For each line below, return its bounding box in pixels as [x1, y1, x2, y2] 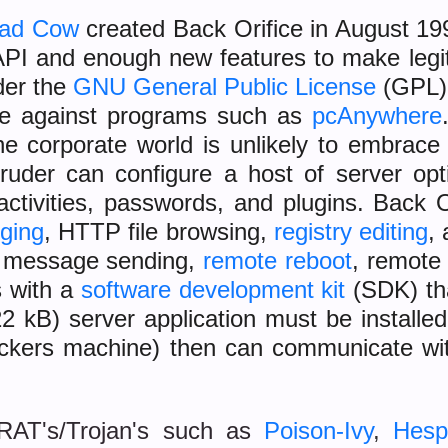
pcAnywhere [312, 102, 443, 129]
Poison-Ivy [263, 417, 373, 444]
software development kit [80, 276, 346, 303]
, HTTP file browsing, [44, 218, 274, 245]
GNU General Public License [72, 73, 377, 100]
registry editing [273, 218, 428, 245]
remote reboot [203, 247, 352, 274]
